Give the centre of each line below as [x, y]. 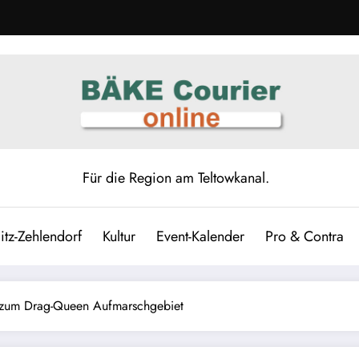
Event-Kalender [200, 236]
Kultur [119, 236]
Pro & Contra [304, 236]
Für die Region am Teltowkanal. [175, 177]
